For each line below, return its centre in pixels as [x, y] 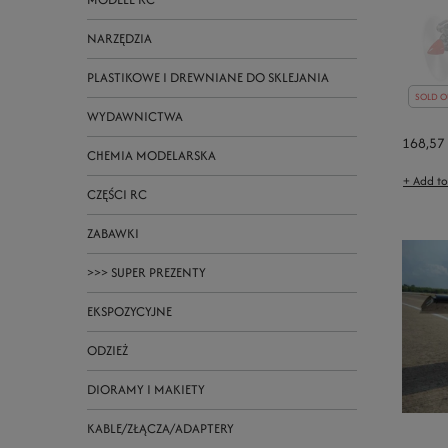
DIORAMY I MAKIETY [146, 389]
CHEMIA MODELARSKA [151, 155]
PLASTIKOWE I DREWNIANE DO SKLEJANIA [208, 77]
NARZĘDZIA [119, 38]
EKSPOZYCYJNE [129, 311]
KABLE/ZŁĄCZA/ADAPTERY [160, 428]
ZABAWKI [113, 233]
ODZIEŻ [107, 350]
